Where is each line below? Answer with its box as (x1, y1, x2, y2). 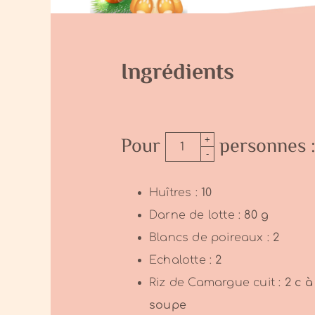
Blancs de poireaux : (148, 231, 274, 244)
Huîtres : (148, 186, 201, 199)
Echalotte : (148, 253, 216, 266)
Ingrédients (120, 55, 234, 91)
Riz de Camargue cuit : (148, 276, 285, 289)
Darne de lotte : (148, 208, 245, 221)
